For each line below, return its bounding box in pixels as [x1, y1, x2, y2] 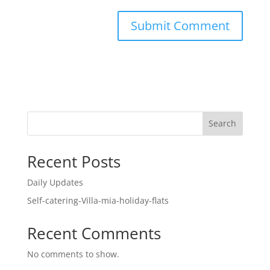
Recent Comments [27, 222, 161, 244]
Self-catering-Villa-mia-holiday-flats [27, 194, 169, 206]
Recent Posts [27, 150, 121, 172]
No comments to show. [27, 248, 119, 260]
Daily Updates [27, 176, 83, 188]
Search [209, 118, 237, 130]
